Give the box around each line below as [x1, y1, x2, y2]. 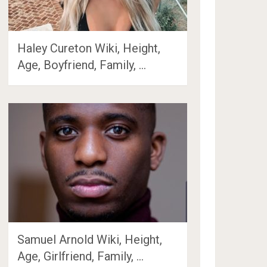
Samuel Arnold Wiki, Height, [17, 232, 163, 247]
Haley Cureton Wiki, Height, [17, 41, 161, 56]
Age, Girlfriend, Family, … [17, 249, 144, 264]
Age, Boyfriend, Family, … [17, 58, 147, 73]
